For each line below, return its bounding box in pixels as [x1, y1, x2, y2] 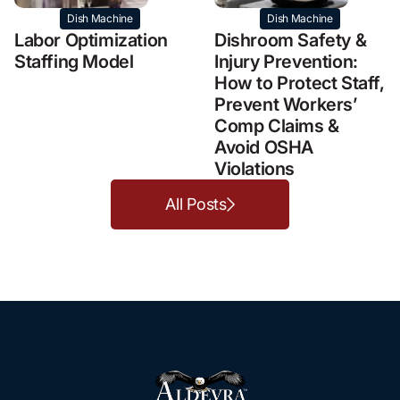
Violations [214, 157, 295, 179]
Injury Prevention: [214, 50, 358, 72]
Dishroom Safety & [214, 29, 367, 51]
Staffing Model [14, 50, 134, 72]
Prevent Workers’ [214, 93, 357, 115]
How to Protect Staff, [214, 71, 385, 94]
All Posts [165, 194, 227, 213]
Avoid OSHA [214, 136, 313, 158]
